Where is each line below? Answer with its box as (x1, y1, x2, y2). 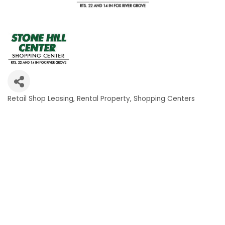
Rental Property (77, 93, 130, 103)
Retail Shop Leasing (8, 93, 73, 103)
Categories (7, 99, 58, 112)
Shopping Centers (134, 93, 195, 103)
